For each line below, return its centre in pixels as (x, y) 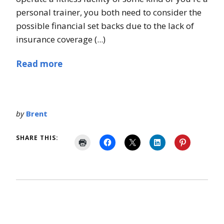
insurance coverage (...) (61, 39)
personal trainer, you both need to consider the (109, 12)
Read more (39, 64)
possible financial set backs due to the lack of (105, 26)
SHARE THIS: (37, 138)
